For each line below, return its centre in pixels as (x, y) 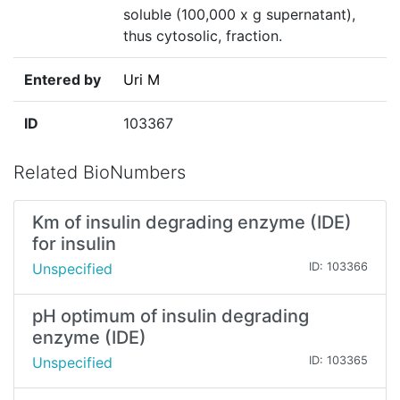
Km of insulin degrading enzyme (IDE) (192, 223)
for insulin (74, 244)
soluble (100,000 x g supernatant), (239, 15)
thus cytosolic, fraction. (203, 36)
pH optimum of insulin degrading (171, 317)
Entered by (62, 80)
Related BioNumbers (100, 173)
